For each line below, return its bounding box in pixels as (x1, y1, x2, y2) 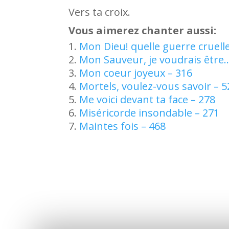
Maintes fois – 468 (79, 119, 166, 133)
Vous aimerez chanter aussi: (68, 23, 217, 37)
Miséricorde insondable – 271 (79, 105, 220, 120)
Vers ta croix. (68, 5, 131, 19)
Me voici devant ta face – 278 (79, 92, 216, 106)
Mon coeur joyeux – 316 (79, 65, 193, 80)
